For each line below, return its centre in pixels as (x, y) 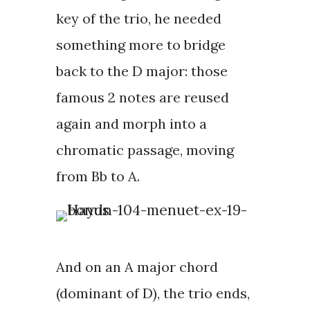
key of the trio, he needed (138, 19)
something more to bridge (140, 45)
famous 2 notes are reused (142, 98)
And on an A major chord (137, 267)
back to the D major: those (142, 71)
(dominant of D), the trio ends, (153, 293)
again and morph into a (131, 124)
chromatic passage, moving (145, 150)
